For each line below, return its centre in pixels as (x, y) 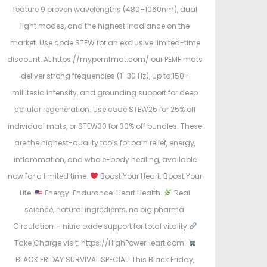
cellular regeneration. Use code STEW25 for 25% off (105, 110)
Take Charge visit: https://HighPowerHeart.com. (101, 243)
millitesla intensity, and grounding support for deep (105, 93)
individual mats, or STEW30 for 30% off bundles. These (105, 126)
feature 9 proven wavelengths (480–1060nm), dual (105, 10)
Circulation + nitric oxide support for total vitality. (101, 226)
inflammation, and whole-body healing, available (105, 160)
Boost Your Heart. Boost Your (150, 176)
